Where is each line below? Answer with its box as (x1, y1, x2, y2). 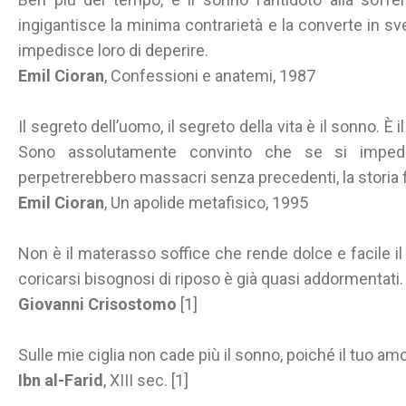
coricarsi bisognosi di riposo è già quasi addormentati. (18, 269, 403, 288)
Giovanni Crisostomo (18, 295, 177, 314)
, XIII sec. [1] (103, 371, 188, 390)
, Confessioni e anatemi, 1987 (104, 66, 315, 85)
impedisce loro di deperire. (18, 41, 208, 60)
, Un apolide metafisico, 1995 (104, 193, 308, 212)
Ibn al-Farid (18, 371, 103, 390)
